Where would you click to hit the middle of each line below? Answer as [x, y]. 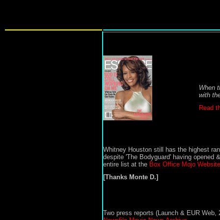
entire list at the [126, 164]
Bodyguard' [156, 157]
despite [114, 157]
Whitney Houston [128, 150]
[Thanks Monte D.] [130, 177]
